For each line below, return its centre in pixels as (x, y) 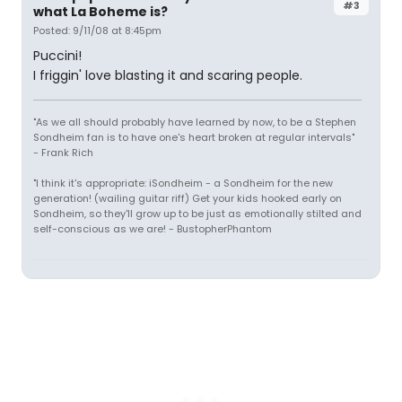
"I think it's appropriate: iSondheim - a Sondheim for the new (183, 183)
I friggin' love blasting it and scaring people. (168, 75)
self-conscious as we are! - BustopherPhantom (153, 229)
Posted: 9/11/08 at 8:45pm (97, 31)
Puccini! (57, 56)
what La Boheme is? (100, 12)
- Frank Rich (63, 153)
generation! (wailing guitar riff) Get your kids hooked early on (188, 198)
